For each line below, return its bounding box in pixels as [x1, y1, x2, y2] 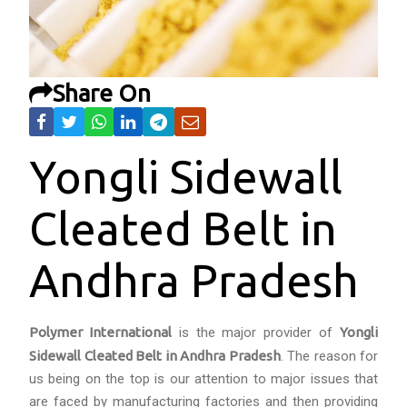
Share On [53, 80, 151, 107]
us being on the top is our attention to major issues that [29, 371, 378, 388]
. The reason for [280, 348, 378, 365]
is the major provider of [171, 324, 341, 342]
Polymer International [29, 324, 172, 341]
